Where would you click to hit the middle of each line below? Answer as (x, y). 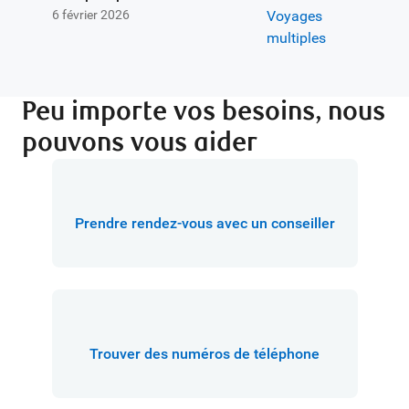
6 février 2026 (90, 14)
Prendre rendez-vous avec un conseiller (204, 224)
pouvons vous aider (140, 142)
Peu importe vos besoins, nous (204, 111)
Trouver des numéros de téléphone (204, 354)
